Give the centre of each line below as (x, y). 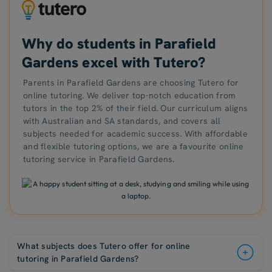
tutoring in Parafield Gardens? (78, 258)
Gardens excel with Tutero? (114, 62)
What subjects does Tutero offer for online (104, 246)
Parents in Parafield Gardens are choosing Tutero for (131, 82)
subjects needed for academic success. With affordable (135, 133)
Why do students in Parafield (119, 43)
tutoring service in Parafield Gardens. (99, 159)
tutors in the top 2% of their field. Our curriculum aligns (136, 108)
